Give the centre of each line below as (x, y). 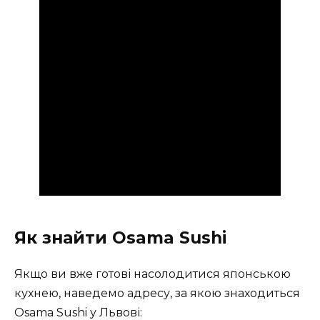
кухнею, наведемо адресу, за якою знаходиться (157, 294)
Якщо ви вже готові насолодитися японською (152, 274)
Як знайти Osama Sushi (120, 238)
